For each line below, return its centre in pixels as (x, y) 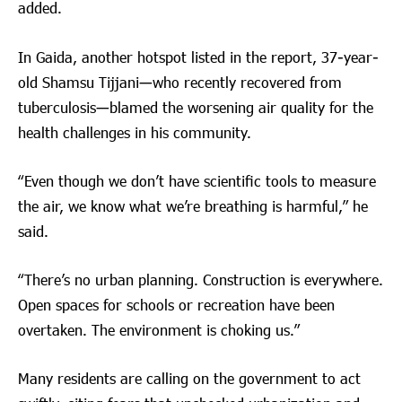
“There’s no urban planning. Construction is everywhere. (201, 279)
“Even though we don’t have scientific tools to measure (197, 180)
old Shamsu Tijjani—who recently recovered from (180, 82)
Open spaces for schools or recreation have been (176, 304)
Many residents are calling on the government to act (189, 379)
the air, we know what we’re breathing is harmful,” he (193, 205)
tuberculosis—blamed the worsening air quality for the (196, 107)
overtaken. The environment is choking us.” (159, 329)
